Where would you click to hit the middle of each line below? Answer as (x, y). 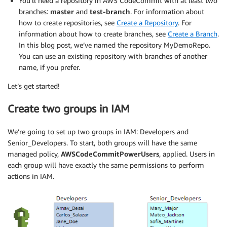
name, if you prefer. (49, 67)
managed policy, (34, 154)
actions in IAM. (31, 176)
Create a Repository (147, 22)
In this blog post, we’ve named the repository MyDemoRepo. (115, 45)
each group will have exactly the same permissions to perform (106, 165)
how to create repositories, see (68, 22)
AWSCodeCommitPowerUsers (110, 154)
